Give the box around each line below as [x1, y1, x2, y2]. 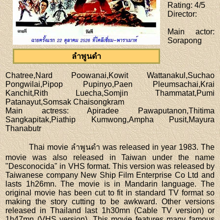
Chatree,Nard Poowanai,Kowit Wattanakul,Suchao [5, 71, 215, 80]
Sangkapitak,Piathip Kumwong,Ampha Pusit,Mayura [5, 115, 215, 124]
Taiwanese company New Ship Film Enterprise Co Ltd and [5, 170, 215, 179]
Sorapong [167, 36, 202, 45]
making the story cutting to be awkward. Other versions [5, 197, 215, 206]
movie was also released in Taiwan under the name [5, 153, 215, 162]
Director [167, 9, 195, 18]
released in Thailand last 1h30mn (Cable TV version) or [5, 206, 215, 215]
